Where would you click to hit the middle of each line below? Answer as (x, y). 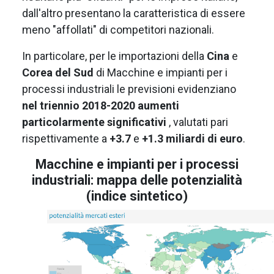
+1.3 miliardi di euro (192, 138)
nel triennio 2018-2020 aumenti (101, 105)
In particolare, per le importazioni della (114, 55)
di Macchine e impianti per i (161, 72)
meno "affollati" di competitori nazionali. (118, 29)
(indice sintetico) (137, 195)
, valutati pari (198, 121)
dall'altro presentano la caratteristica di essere (134, 12)
